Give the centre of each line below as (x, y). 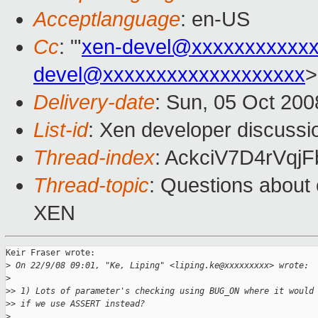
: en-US (215, 20)
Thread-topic (91, 186)
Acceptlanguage (107, 20)
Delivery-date (94, 103)
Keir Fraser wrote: (50, 253)
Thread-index (94, 158)
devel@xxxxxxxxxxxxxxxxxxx (169, 75)
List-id (61, 130)
